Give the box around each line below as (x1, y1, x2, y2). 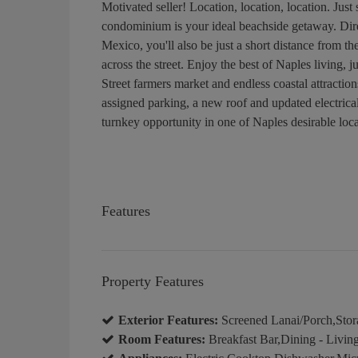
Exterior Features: (118, 312, 218, 327)
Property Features (101, 272, 204, 289)
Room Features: (118, 332, 205, 346)
